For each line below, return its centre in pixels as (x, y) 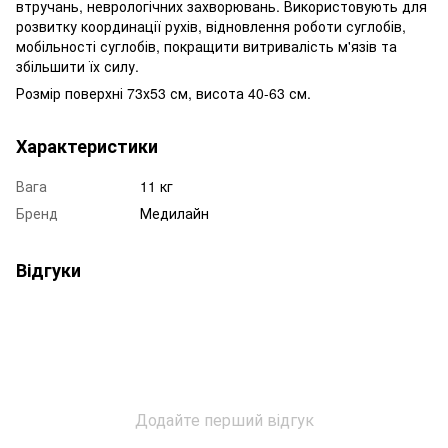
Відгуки (48, 269)
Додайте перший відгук (224, 419)
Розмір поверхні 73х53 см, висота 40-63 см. (163, 92)
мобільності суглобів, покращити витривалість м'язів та (206, 45)
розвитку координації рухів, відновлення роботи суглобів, (211, 25)
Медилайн (174, 212)
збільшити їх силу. (77, 65)
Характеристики (87, 145)
